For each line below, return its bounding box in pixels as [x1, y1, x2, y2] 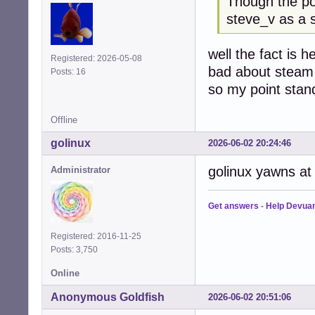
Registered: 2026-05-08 [51, 53, 142, 63]
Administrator [51, 165, 110, 176]
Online [51, 268, 79, 279]
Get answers [208, 201, 259, 212]
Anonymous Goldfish [51, 291, 165, 304]
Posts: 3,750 [51, 245, 102, 255]
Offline [51, 114, 77, 125]
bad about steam [208, 63, 314, 79]
